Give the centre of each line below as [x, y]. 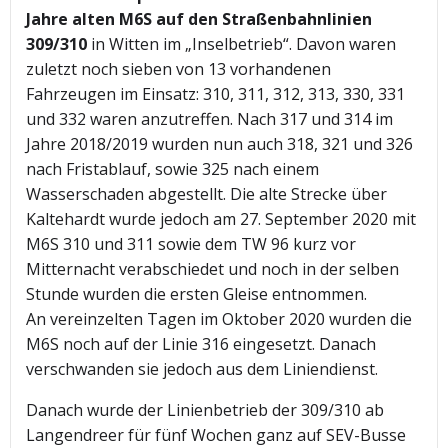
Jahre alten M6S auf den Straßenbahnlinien [199, 19]
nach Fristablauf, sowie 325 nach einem [172, 169]
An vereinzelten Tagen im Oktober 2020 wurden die [219, 319]
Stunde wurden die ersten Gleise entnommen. [196, 294]
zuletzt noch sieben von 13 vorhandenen [178, 69]
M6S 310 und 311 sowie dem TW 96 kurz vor [191, 244]
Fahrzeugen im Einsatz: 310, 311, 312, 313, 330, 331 [215, 94]
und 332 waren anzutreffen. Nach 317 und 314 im [209, 119]
